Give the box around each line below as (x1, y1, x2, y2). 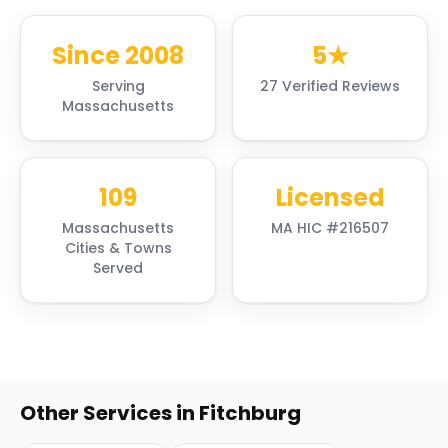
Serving (91, 76, 145, 96)
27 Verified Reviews (260, 76, 400, 96)
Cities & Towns (64, 238, 172, 258)
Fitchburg (199, 399, 301, 427)
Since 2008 (52, 39, 184, 72)
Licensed (275, 181, 385, 214)
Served (93, 258, 143, 278)
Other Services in (20, 399, 199, 427)
